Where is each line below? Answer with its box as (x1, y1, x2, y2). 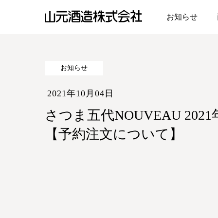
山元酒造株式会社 (45, 28, 103, 36)
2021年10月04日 (47, 89, 114, 98)
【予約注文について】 (45, 127, 183, 142)
